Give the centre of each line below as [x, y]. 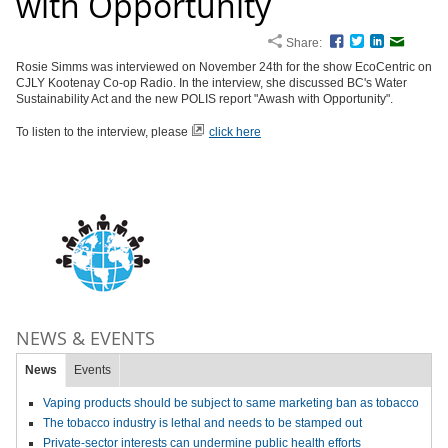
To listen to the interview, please [103, 132]
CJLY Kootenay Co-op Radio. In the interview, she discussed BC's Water [211, 83]
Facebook [375, 43]
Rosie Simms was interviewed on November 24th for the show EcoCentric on [224, 67]
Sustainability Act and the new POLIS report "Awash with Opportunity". [204, 99]
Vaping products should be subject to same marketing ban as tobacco [231, 403]
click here [235, 132]
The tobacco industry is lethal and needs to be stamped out [202, 423]
